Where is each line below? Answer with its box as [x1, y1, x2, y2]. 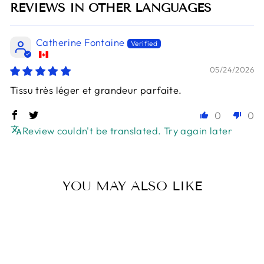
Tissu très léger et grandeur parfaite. [10, 83, 182, 96]
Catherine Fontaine [36, 35, 125, 48]
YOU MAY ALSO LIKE [62, 177, 202, 194]
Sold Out [72, 212, 100, 222]
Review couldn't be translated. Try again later [22, 124, 233, 137]
